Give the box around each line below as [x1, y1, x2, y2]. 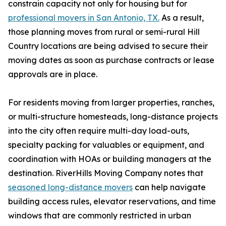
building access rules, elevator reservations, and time [8, 196, 216, 207]
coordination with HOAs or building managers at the [8, 154, 211, 164]
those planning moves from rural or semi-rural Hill [8, 27, 200, 37]
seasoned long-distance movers [8, 182, 133, 193]
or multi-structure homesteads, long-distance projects [8, 111, 218, 122]
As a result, [159, 13, 204, 23]
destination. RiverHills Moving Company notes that [8, 168, 203, 179]
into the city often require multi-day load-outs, [8, 126, 189, 136]
